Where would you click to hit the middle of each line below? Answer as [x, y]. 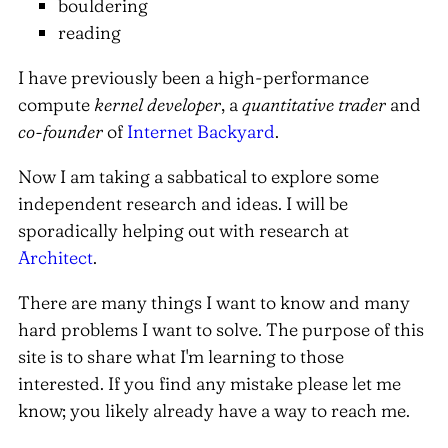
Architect [55, 257]
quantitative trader [314, 104]
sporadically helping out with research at [183, 230]
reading [89, 32]
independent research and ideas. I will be [183, 203]
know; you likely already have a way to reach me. [214, 410]
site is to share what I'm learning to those [181, 356]
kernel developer [157, 104]
